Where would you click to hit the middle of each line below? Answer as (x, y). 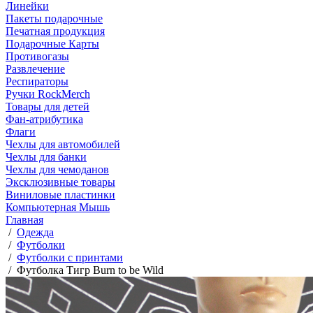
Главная (24, 220)
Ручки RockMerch (48, 94)
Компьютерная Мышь (58, 207)
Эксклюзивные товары (60, 182)
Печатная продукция (55, 31)
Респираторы (37, 81)
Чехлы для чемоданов (57, 169)
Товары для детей (48, 107)
